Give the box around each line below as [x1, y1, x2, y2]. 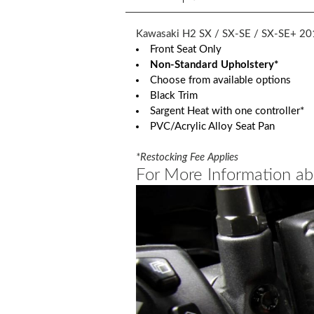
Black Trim [150, 90, 198, 101]
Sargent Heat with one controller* [150, 105, 305, 116]
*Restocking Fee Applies [136, 151, 239, 163]
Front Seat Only [150, 43, 222, 55]
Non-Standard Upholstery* [150, 59, 279, 70]
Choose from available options [150, 74, 292, 86]
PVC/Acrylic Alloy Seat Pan [150, 121, 275, 132]
